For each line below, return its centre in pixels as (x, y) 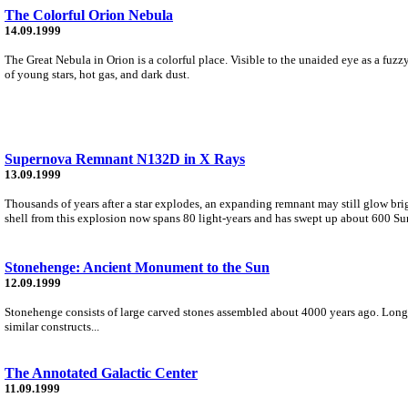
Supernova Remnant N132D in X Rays (125, 158)
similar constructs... (52, 326)
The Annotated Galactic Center (101, 372)
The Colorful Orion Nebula (89, 15)
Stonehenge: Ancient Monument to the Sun (137, 267)
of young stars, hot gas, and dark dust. (97, 74)
